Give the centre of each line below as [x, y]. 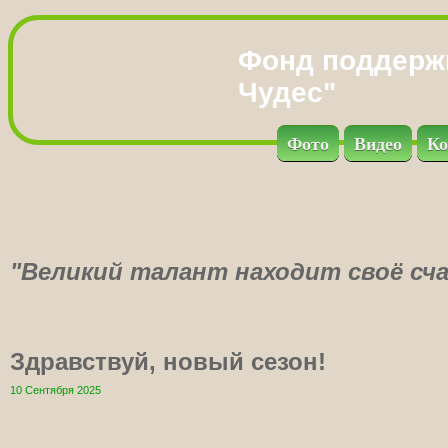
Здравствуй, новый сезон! [168, 361]
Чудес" [287, 92]
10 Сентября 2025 [55, 390]
